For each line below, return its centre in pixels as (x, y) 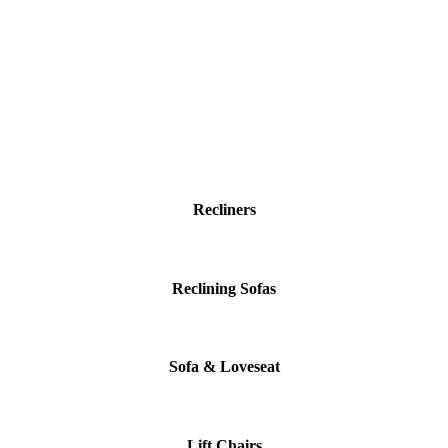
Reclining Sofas (224, 288)
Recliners (224, 210)
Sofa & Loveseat (224, 367)
